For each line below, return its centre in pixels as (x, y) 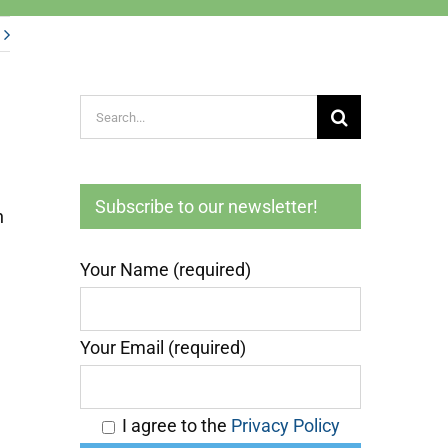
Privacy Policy (286, 425)
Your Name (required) (166, 269)
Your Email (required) (163, 347)
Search (107, 110)
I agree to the (177, 425)
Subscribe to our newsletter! (207, 206)
